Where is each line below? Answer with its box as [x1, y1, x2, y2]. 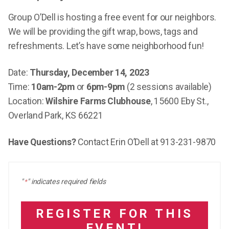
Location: [8, 96, 46, 106]
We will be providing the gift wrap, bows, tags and [8, 26, 198, 37]
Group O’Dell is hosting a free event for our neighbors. [8, 12, 217, 22]
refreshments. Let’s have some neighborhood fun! [8, 40, 204, 51]
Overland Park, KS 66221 [8, 110, 103, 121]
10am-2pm [31, 81, 75, 92]
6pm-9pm [86, 81, 125, 92]
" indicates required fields [27, 177, 106, 186]
